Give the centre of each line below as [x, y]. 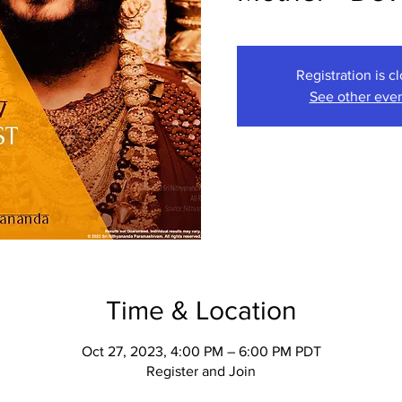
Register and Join [201, 371]
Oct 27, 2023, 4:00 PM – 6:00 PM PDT [201, 351]
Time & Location [201, 310]
